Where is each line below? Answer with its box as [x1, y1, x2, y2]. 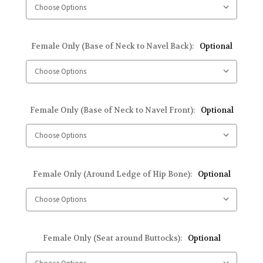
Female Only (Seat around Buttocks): [42, 233, 184, 244]
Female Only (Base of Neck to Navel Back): [31, 41, 195, 52]
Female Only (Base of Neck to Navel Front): [29, 105, 197, 116]
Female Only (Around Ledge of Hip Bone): [32, 169, 194, 180]
